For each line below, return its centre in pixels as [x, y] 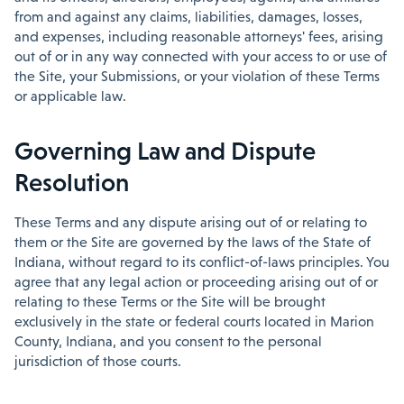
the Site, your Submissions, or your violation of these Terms [197, 76]
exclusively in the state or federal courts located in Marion [194, 321]
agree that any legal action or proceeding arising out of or [196, 282]
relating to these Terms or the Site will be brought [170, 302]
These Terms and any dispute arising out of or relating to [191, 222]
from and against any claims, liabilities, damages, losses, [188, 17]
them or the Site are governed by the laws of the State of [193, 242]
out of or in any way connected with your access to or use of [201, 56]
